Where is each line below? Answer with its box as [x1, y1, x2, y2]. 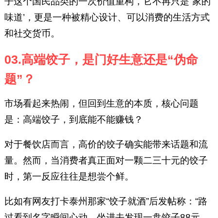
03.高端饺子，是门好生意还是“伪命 [4, 53, 198, 66]
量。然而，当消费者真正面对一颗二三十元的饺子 [4, 155, 208, 166]
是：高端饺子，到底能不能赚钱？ [4, 114, 143, 125]
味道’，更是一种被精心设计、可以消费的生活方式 [4, 12, 210, 22]
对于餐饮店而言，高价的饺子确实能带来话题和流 [4, 139, 208, 150]
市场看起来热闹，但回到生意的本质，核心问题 [4, 98, 199, 109]
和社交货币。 [4, 28, 60, 38]
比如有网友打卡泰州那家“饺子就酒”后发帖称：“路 [4, 196, 207, 207]
